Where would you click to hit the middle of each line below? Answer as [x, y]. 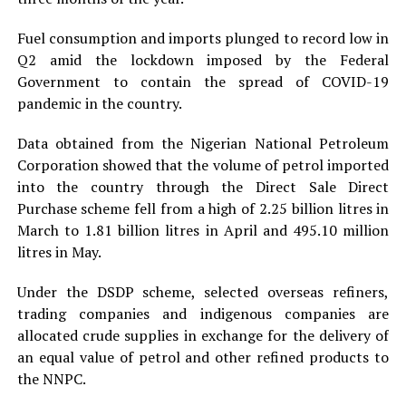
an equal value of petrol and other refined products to [203, 358]
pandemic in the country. [99, 104]
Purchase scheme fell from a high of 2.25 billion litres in [203, 209]
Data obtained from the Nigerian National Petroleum [203, 144]
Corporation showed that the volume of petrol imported [203, 165]
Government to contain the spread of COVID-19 [203, 82]
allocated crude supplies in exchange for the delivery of [203, 336]
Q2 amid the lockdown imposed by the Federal [203, 60]
